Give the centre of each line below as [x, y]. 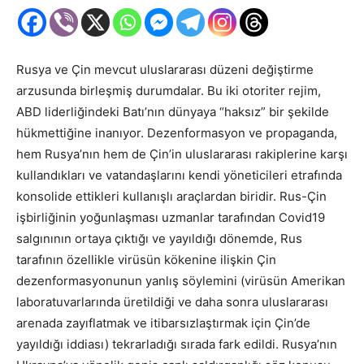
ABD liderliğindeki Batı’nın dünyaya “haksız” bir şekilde [173, 111]
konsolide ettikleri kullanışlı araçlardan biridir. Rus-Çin [171, 196]
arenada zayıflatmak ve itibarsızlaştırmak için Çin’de [163, 323]
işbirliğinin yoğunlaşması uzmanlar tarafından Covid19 [171, 217]
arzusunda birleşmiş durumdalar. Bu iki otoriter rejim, [169, 90]
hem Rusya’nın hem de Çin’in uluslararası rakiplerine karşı [182, 154]
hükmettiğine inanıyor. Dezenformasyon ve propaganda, [177, 132]
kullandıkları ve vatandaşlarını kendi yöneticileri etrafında [179, 175]
